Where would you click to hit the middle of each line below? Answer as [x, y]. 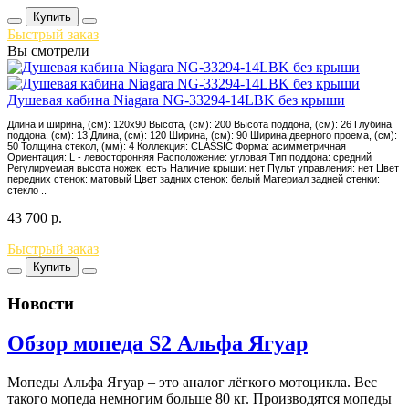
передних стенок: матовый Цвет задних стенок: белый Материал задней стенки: [194, 178]
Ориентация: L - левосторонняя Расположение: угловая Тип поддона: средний [189, 157]
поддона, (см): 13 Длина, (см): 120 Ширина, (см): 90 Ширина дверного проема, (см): [202, 135]
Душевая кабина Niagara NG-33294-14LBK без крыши [176, 100]
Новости [41, 303]
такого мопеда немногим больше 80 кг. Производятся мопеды [199, 399]
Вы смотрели [48, 50]
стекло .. [27, 189]
